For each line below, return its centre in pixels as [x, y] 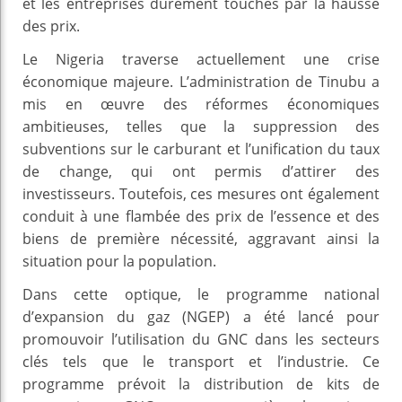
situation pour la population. [119, 261]
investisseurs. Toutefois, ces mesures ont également [201, 193]
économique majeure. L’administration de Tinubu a [201, 81]
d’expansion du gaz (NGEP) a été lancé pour [201, 316]
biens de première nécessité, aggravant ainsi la [201, 238]
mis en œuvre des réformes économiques [201, 104]
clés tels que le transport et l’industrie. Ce [201, 361]
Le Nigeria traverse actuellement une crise [201, 59]
